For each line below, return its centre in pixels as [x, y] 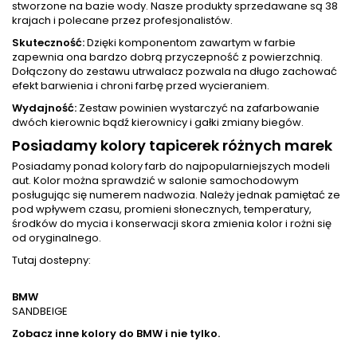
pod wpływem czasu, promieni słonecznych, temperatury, [162, 209]
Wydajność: [44, 108]
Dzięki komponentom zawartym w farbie [190, 43]
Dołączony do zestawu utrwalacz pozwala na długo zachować [175, 71]
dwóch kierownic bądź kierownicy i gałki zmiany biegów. [158, 122]
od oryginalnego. [57, 238]
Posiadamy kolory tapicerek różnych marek [172, 145]
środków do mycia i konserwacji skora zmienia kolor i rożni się [172, 224]
